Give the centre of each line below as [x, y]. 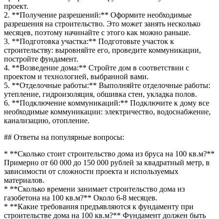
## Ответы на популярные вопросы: [64, 137]
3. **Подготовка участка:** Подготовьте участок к [89, 41]
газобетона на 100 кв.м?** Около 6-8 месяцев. [81, 197]
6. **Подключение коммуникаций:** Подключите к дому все [107, 103]
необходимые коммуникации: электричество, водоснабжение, [107, 111]
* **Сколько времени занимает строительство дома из [94, 189]
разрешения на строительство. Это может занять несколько [102, 23]
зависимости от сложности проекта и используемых [91, 171]
